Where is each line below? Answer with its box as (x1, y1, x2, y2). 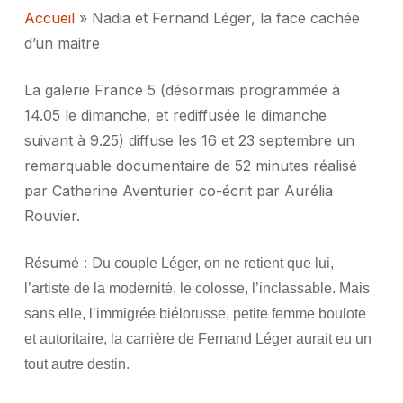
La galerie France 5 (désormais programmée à (23, 81, 340, 99)
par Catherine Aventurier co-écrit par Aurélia (23, 182, 333, 200)
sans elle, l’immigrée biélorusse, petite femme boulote (23, 306, 366, 321)
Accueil (23, 9, 75, 27)
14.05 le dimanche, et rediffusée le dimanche (23, 106, 327, 124)
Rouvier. (23, 207, 80, 225)
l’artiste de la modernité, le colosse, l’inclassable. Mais (23, 281, 370, 296)
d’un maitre (23, 34, 100, 52)
